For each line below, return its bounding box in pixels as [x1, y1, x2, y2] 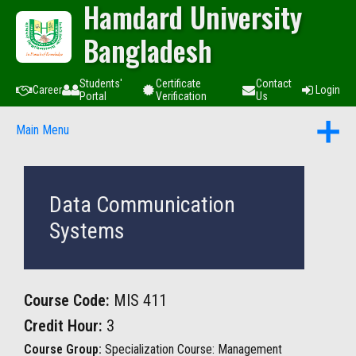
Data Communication [49, 192, 235, 218]
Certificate [155, 77, 201, 90]
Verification [155, 90, 207, 103]
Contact [255, 77, 292, 90]
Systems [49, 218, 125, 244]
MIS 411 [110, 291, 167, 310]
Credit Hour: [24, 316, 103, 335]
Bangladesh [83, 29, 212, 71]
